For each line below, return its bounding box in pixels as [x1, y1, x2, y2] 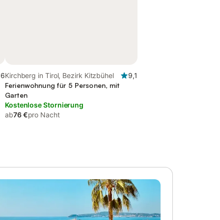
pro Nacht [27, 110, 60, 119]
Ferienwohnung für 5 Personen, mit [5, 81, 120, 89]
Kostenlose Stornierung [5, 101, 84, 109]
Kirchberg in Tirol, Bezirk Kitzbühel [5, 71, 114, 80]
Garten [5, 91, 27, 99]
